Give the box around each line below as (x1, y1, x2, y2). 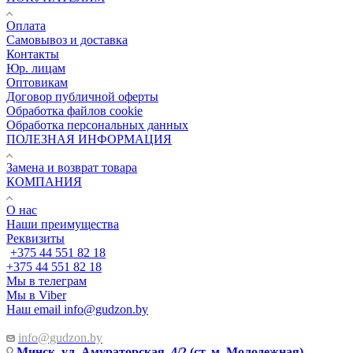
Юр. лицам (6, 61, 65, 76)
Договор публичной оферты (6, 90, 158, 104)
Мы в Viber (6, 288, 66, 303)
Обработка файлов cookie (6, 104, 143, 118)
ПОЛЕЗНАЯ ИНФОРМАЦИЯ (6, 132, 172, 147)
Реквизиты (6, 232, 65, 246)
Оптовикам (6, 76, 68, 90)
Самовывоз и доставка (6, 33, 128, 47)
